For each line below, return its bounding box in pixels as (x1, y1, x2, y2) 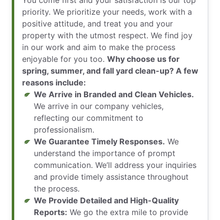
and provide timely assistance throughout (34, 172, 189, 182)
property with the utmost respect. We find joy (22, 30, 192, 41)
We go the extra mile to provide (67, 207, 188, 218)
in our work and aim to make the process (22, 42, 175, 53)
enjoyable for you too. (22, 54, 107, 64)
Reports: (34, 207, 67, 218)
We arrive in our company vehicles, (34, 101, 164, 111)
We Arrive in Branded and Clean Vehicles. (34, 89, 194, 100)
